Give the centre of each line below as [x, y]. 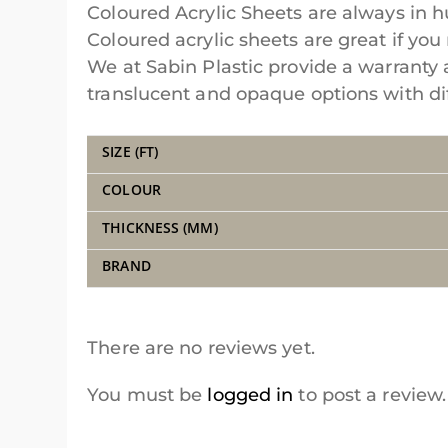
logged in [250, 395]
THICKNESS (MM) [160, 228]
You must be [147, 395]
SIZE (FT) [130, 152]
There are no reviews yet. [201, 348]
